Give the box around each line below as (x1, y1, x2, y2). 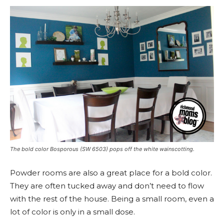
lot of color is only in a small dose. (10, 207, 135, 217)
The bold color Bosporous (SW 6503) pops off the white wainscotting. (10, 145, 194, 153)
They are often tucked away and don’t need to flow (10, 181, 204, 191)
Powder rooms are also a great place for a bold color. (10, 168, 212, 178)
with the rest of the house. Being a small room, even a (10, 194, 214, 204)
